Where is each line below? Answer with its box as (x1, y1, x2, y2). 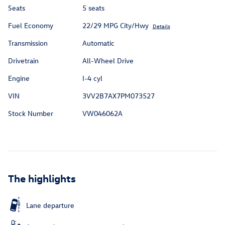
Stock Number (8, 108, 53, 118)
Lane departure (26, 200, 74, 210)
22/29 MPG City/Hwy (82, 20, 149, 30)
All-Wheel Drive (82, 55, 134, 65)
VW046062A (82, 108, 123, 118)
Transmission (8, 38, 48, 48)
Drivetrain (8, 55, 39, 65)
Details (152, 22, 170, 30)
